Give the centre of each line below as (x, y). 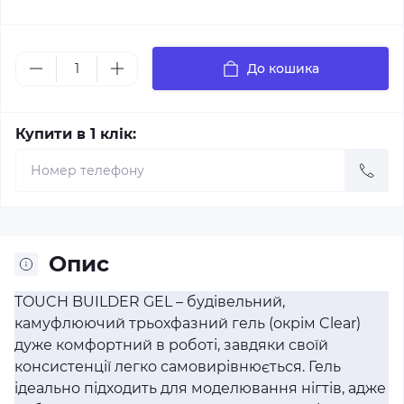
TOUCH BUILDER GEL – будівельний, (150, 302)
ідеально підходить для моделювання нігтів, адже (200, 388)
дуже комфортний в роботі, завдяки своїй (171, 345)
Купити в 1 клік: (76, 134)
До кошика (283, 69)
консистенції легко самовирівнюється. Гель (178, 367)
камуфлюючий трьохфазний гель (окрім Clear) (188, 323)
